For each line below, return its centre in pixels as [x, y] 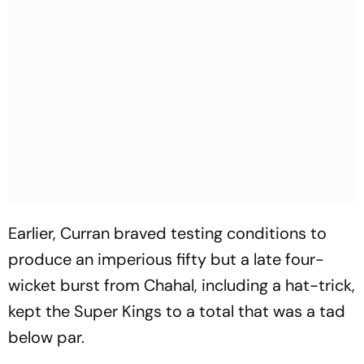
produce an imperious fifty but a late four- [166, 259]
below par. [46, 337]
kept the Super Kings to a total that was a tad [177, 311]
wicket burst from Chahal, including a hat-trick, [182, 285]
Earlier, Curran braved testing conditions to [167, 233]
